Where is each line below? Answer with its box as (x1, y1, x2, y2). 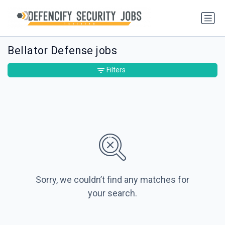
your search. (88, 188, 137, 198)
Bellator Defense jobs (8, 44, 118, 57)
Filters (106, 66, 126, 74)
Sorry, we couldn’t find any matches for (36, 174, 189, 185)
